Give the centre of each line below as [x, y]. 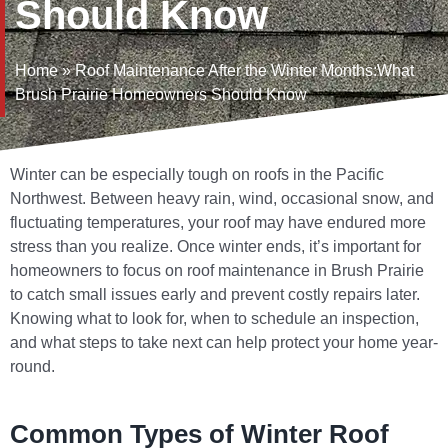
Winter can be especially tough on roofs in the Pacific [197, 175]
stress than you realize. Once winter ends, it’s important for [215, 247]
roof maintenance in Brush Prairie [305, 271]
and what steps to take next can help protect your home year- [224, 343]
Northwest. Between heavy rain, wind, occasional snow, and [222, 199]
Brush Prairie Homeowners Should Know [161, 95]
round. [32, 367]
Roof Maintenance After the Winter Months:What [244, 71]
